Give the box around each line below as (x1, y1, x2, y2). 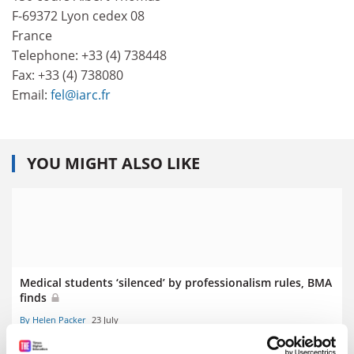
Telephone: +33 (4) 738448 (12, 47, 167, 64)
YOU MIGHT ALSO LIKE (27, 152, 200, 174)
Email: (12, 86, 51, 104)
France (12, 27, 52, 44)
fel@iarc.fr (51, 86, 111, 104)
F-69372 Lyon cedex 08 (12, 7, 145, 24)
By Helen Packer (20, 313, 85, 326)
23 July (92, 313, 119, 326)
